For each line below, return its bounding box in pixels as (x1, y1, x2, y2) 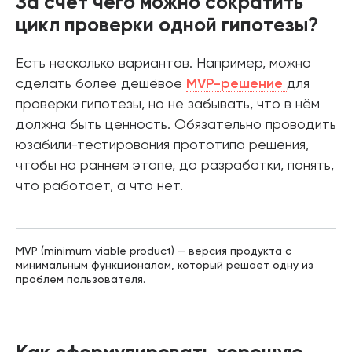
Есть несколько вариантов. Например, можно (16, 57, 311, 71)
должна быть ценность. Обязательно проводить (16, 118, 336, 132)
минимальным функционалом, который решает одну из (16, 260, 313, 271)
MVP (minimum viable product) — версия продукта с (16, 246, 291, 257)
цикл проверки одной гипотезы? (16, 16, 318, 36)
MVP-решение (186, 77, 287, 91)
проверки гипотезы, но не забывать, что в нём (16, 97, 320, 112)
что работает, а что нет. (16, 179, 183, 193)
